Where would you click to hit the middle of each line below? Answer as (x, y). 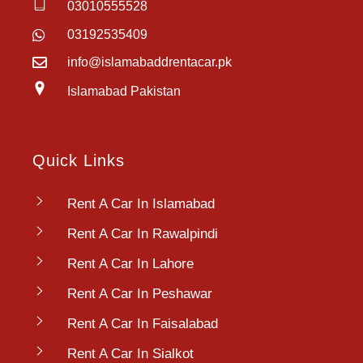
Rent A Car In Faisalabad (142, 324)
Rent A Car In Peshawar (139, 294)
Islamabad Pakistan (124, 91)
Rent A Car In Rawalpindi (142, 234)
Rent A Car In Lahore (130, 264)
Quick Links (79, 161)
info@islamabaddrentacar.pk (149, 62)
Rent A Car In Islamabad (141, 204)
